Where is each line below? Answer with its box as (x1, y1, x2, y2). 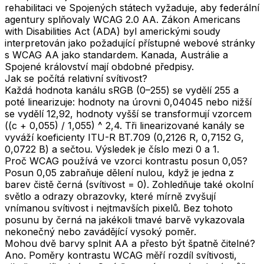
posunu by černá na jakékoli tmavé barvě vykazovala (5, 213, 245, 226)
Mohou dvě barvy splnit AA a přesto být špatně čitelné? (5, 237, 255, 249)
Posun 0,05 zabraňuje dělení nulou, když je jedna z (5, 166, 234, 179)
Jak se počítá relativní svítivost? (5, 72, 147, 84)
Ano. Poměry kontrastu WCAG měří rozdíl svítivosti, (5, 249, 237, 261)
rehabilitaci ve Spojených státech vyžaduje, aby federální (5, 1, 259, 14)
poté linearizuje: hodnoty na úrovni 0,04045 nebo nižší (5, 95, 252, 108)
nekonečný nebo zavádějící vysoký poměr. (5, 225, 196, 237)
